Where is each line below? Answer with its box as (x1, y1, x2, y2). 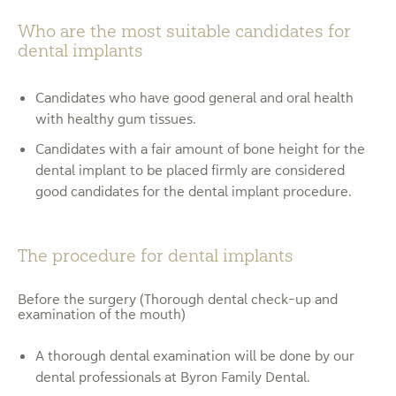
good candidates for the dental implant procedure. (35, 182, 352, 200)
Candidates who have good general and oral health (35, 88, 354, 106)
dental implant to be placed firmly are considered (35, 161, 345, 179)
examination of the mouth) (18, 305, 186, 323)
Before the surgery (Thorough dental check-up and (18, 290, 338, 308)
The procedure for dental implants (18, 245, 293, 266)
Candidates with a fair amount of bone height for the (35, 140, 365, 157)
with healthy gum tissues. (35, 110, 196, 127)
